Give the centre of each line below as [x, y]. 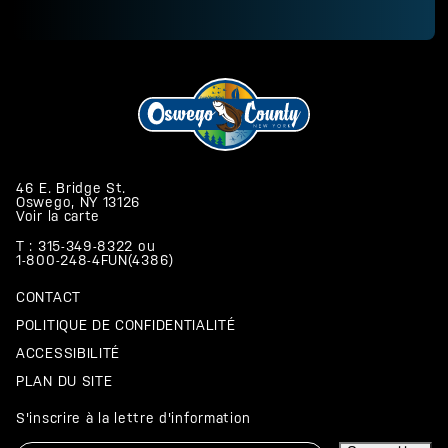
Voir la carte [58, 215]
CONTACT [48, 296]
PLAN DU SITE [64, 380]
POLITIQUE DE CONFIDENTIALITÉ [126, 324]
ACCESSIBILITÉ [68, 352]
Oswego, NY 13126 [79, 201]
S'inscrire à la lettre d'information [134, 417]
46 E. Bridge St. [71, 187]
